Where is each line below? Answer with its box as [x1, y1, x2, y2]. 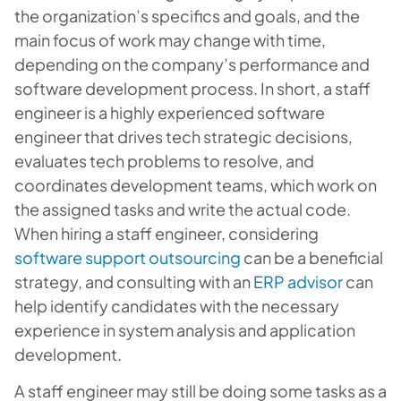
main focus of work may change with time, [14, 30, 326, 50]
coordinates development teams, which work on [14, 175, 377, 195]
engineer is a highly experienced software [14, 102, 325, 123]
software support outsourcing [14, 247, 241, 268]
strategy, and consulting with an [14, 271, 253, 292]
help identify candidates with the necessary [14, 295, 339, 316]
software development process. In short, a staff [14, 78, 371, 98]
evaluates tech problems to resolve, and [14, 150, 314, 171]
